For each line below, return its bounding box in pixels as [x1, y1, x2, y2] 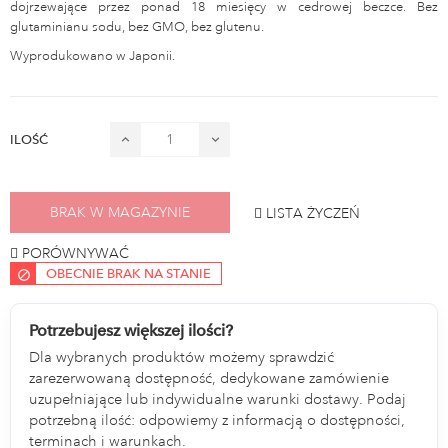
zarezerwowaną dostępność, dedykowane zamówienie [29, 368, 390, 388]
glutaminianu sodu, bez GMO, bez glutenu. [10, 18, 264, 35]
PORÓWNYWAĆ [22, 243, 129, 262]
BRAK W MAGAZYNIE [50, 203, 190, 222]
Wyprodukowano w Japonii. [10, 47, 175, 64]
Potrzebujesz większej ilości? [29, 320, 234, 340]
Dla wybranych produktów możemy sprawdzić [29, 347, 335, 367]
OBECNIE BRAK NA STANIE [46, 265, 211, 281]
